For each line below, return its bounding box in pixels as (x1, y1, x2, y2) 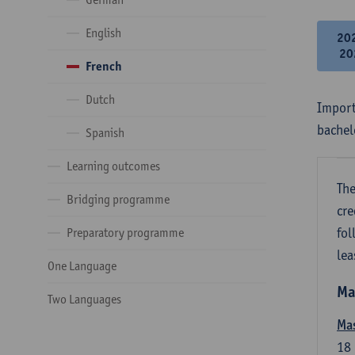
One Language (48, 258, 116, 273)
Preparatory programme (67, 225, 184, 240)
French (86, 59, 122, 74)
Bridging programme (67, 192, 170, 207)
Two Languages (48, 292, 121, 307)
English (86, 25, 121, 40)
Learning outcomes (67, 158, 160, 174)
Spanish (86, 125, 124, 140)
